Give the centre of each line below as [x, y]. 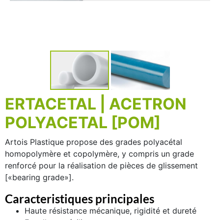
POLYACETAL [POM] [83, 123]
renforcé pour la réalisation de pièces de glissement [101, 165]
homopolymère [33, 154]
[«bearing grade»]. [39, 177]
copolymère [95, 154]
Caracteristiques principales [80, 199]
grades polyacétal [149, 142]
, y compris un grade [156, 154]
